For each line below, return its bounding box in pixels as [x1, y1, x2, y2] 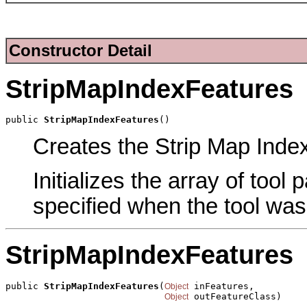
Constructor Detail [9, 41, 152, 60]
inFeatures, [188, 280, 254, 291]
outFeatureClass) [188, 291, 282, 302]
